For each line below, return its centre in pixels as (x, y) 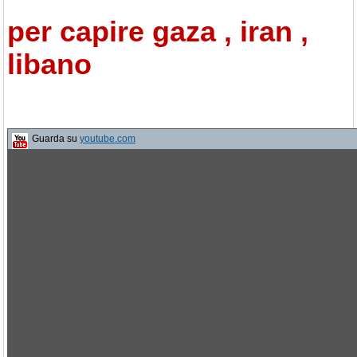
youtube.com (108, 138)
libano (49, 64)
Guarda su (56, 138)
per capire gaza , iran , (158, 31)
